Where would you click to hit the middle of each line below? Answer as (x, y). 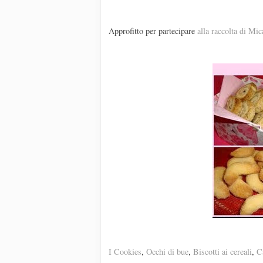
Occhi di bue (167, 251)
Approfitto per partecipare (153, 31)
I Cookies (125, 251)
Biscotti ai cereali (222, 251)
